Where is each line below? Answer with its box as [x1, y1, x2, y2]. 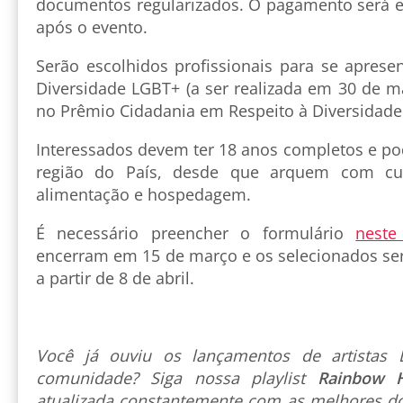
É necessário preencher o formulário [36, 222, 356, 245]
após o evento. [36, 16, 148, 39]
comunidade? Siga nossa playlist [36, 367, 318, 390]
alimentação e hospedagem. [36, 184, 251, 206]
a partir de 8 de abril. [36, 267, 194, 290]
